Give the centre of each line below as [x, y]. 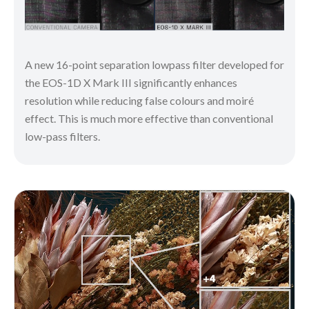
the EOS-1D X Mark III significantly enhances [131, 82]
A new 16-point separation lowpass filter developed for [154, 64]
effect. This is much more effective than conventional [149, 118]
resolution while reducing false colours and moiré [139, 100]
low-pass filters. [62, 136]
